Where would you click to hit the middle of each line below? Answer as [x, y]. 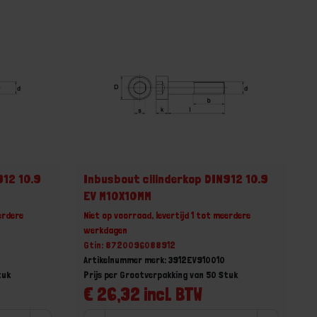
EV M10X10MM [118, 195]
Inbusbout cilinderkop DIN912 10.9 [176, 178]
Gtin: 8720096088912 [130, 244]
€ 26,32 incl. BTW [143, 294]
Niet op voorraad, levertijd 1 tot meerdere [167, 215]
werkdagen [106, 230]
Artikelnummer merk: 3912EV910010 [155, 259]
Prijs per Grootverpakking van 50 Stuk [161, 274]
